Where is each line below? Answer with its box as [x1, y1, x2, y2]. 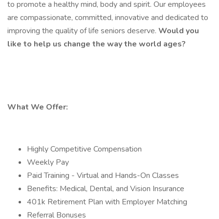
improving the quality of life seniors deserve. [7, 25, 158, 36]
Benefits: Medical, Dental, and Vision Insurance [27, 183, 184, 194]
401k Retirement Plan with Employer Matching [27, 197, 187, 207]
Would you [158, 25, 199, 36]
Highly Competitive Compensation [27, 144, 142, 154]
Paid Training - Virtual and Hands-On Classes [27, 170, 179, 181]
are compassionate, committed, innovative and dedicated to [7, 12, 208, 23]
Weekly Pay [27, 157, 69, 168]
